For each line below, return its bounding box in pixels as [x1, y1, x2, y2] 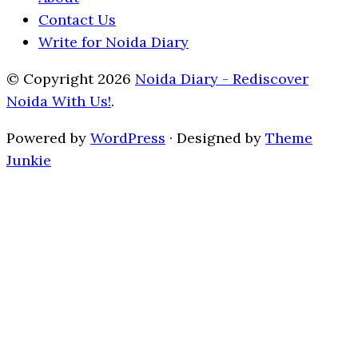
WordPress [90, 129, 165, 148]
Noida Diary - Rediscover [135, 70, 308, 89]
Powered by [6, 129, 90, 148]
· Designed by [165, 129, 265, 148]
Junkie [6, 151, 51, 170]
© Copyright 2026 [6, 70, 135, 89]
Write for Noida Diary [38, 33, 189, 52]
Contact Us [38, 10, 116, 30]
